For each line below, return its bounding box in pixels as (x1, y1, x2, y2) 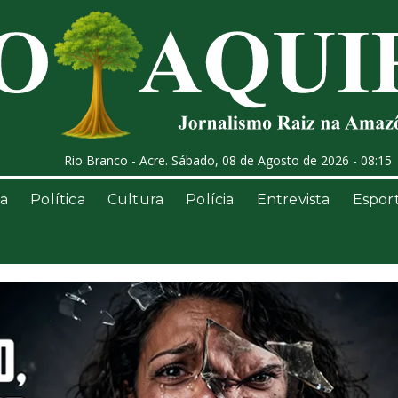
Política (30, 191, 85, 208)
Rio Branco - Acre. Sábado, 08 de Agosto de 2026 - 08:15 (64, 152, 393, 169)
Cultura (107, 191, 164, 208)
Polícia (186, 191, 235, 208)
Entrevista (256, 191, 330, 208)
